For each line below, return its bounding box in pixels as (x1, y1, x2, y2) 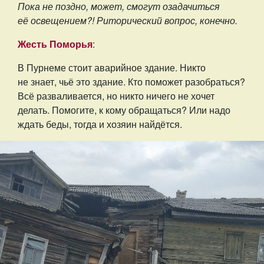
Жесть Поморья (18, 37, 93, 51)
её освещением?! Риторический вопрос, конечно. (18, 14, 237, 28)
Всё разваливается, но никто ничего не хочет (18, 89, 214, 103)
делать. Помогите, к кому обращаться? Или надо (18, 103, 230, 117)
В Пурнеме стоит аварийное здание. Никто (18, 61, 206, 75)
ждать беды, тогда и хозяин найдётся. (18, 117, 182, 131)
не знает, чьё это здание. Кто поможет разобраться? (18, 75, 245, 89)
